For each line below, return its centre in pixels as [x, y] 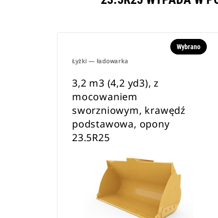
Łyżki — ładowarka [100, 61]
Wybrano [188, 47]
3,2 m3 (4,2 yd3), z [116, 83]
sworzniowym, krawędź [129, 110]
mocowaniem [105, 97]
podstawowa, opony [121, 124]
